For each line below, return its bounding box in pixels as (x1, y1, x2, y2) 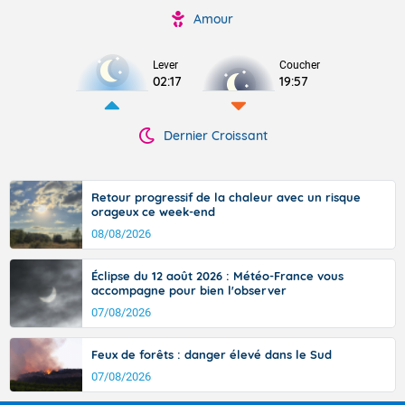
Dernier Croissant (163, 127, 268, 144)
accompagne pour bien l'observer (91, 283, 287, 297)
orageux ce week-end (91, 204, 215, 219)
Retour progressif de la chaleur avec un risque (91, 190, 361, 204)
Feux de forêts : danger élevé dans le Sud (91, 347, 332, 362)
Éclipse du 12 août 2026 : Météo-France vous (91, 268, 344, 283)
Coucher (279, 59, 320, 71)
